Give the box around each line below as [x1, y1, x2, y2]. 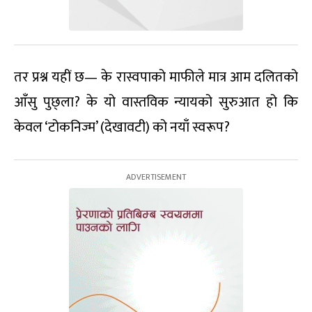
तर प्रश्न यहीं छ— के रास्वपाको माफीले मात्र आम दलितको [14, 65, 298, 89]
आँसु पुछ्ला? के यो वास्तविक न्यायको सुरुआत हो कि [14, 90, 298, 114]
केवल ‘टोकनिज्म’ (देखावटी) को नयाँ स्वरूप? [14, 115, 230, 139]
